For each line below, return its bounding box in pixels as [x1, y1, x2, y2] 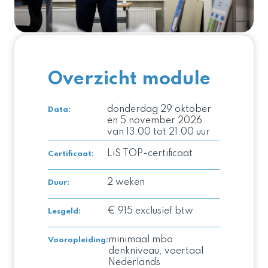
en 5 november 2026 [106, 115, 202, 126]
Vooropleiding [48, 236, 106, 244]
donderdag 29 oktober [106, 104, 211, 114]
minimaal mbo [108, 234, 173, 245]
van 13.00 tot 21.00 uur [106, 127, 210, 137]
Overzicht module [48, 69, 211, 89]
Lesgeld [48, 207, 78, 215]
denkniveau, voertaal [108, 246, 203, 256]
